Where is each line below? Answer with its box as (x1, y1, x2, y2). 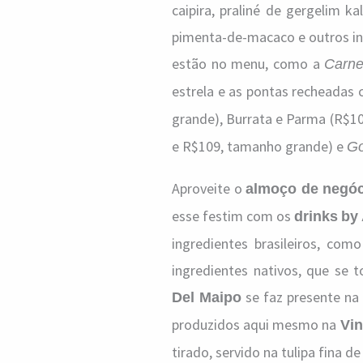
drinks (294, 208, 338, 224)
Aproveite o (172, 179, 246, 198)
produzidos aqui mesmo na (172, 315, 340, 334)
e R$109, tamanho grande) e (172, 137, 347, 156)
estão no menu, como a (172, 54, 325, 73)
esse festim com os (172, 207, 294, 225)
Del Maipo (172, 289, 242, 305)
